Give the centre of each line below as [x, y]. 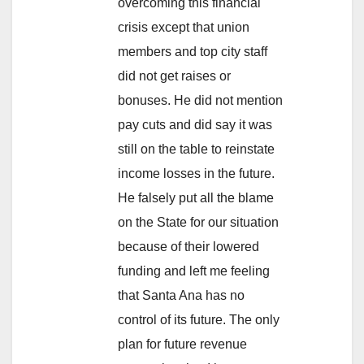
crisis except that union [184, 27]
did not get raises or [174, 76]
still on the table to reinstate [196, 149]
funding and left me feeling [194, 271]
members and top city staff [193, 51]
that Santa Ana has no [181, 295]
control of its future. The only [199, 319]
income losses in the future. [196, 173]
